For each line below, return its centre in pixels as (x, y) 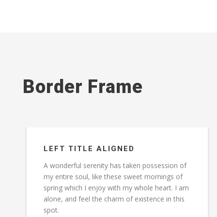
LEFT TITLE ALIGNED (89, 148)
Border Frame (83, 86)
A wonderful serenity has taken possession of (115, 165)
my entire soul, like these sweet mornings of (113, 176)
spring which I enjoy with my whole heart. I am (116, 187)
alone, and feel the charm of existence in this (114, 199)
